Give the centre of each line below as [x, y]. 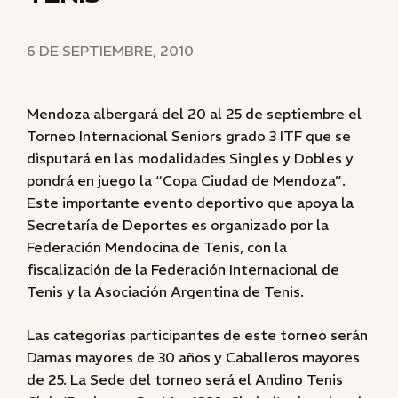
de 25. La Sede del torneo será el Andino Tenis [185, 379]
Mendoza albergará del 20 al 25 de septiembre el [194, 114]
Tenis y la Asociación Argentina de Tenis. [165, 291]
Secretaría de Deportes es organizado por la [178, 225]
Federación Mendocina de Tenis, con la [157, 247]
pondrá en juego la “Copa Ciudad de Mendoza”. [186, 180]
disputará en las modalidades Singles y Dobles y [190, 158]
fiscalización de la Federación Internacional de [183, 269]
